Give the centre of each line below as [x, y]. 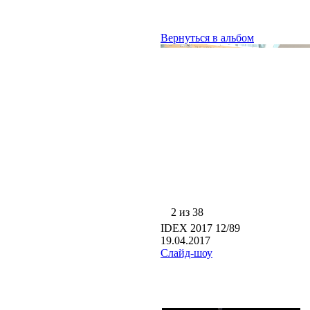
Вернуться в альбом [207, 38]
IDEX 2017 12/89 [200, 228]
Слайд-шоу [186, 253]
